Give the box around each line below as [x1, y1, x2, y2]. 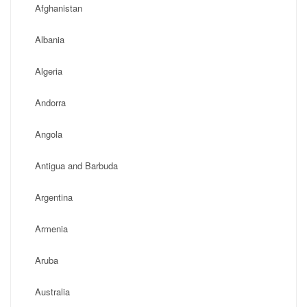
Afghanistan [35, 1, 82, 14]
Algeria [35, 64, 62, 77]
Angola [35, 127, 62, 140]
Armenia [35, 222, 68, 235]
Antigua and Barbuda [35, 159, 118, 172]
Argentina [35, 191, 73, 204]
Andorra [35, 96, 66, 109]
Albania [35, 33, 64, 46]
